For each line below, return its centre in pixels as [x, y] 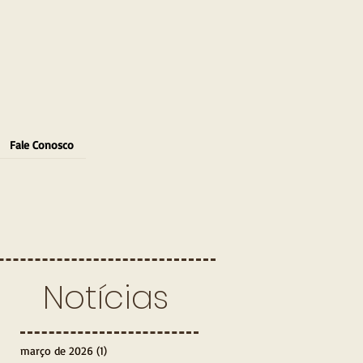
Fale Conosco [42, 145]
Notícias [105, 297]
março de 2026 [57, 350]
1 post [121, 350]
